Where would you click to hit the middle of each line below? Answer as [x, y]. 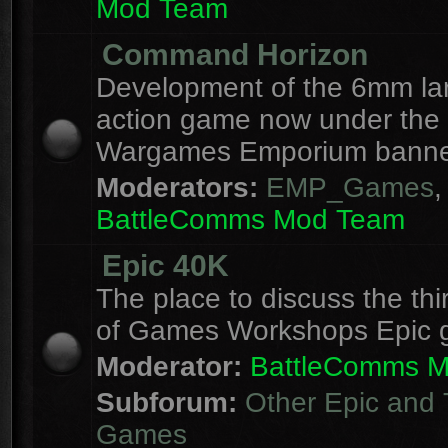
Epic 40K [165, 265]
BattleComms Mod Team [250, 219]
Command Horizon [235, 54]
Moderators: [177, 187]
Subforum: [170, 402]
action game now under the [268, 119]
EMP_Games [350, 187]
